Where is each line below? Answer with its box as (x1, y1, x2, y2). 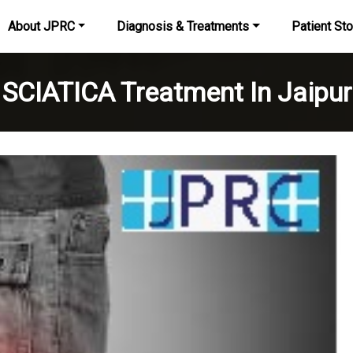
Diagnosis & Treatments (117, 19, 250, 34)
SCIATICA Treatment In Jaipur (2, 76, 351, 108)
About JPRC (7, 19, 75, 34)
